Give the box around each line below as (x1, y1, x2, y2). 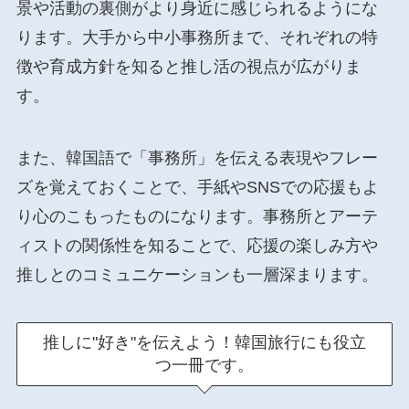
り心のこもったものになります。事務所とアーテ (16, 206, 378, 225)
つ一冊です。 (155, 355, 254, 374)
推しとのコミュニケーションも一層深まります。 (16, 265, 378, 284)
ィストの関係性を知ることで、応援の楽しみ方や (16, 236, 378, 255)
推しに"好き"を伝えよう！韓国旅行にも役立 (43, 332, 366, 351)
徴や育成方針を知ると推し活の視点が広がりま (16, 57, 362, 76)
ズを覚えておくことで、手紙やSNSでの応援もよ (16, 177, 379, 196)
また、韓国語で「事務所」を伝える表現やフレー (16, 148, 378, 167)
